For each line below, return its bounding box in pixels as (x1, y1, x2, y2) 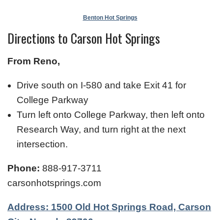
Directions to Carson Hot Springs (7, 28, 160, 48)
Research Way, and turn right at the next (17, 124, 186, 135)
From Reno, (7, 55, 60, 66)
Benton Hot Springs (82, 14, 137, 21)
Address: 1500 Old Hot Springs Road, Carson (7, 201, 211, 212)
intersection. (17, 138, 68, 149)
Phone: (7, 163, 40, 173)
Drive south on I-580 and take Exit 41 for (17, 80, 186, 90)
